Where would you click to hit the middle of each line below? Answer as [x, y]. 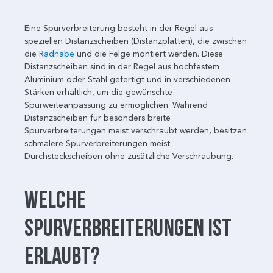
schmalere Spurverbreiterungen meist [97, 143]
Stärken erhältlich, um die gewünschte [98, 92]
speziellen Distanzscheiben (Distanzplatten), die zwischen [136, 41]
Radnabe [57, 54]
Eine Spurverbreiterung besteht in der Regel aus [119, 28]
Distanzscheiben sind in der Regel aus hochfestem [122, 66]
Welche [55, 199]
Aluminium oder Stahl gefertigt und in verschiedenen [127, 79]
